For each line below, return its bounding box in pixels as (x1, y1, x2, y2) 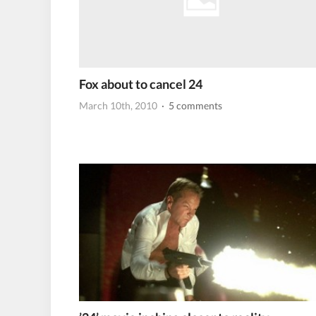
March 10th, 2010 (79, 99, 157, 112)
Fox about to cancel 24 (79, 75, 202, 92)
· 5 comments (159, 99, 222, 112)
